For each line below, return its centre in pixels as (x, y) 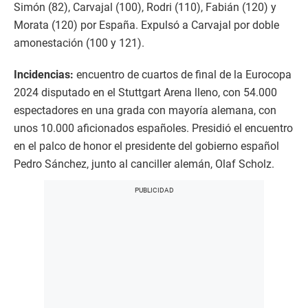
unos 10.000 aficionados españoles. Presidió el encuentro (153, 128)
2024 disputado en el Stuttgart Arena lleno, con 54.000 (145, 92)
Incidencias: (44, 74)
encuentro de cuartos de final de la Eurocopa (183, 74)
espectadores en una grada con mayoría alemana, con (145, 110)
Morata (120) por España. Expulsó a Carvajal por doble (146, 25)
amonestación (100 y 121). (79, 43)
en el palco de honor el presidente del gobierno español (146, 146)
